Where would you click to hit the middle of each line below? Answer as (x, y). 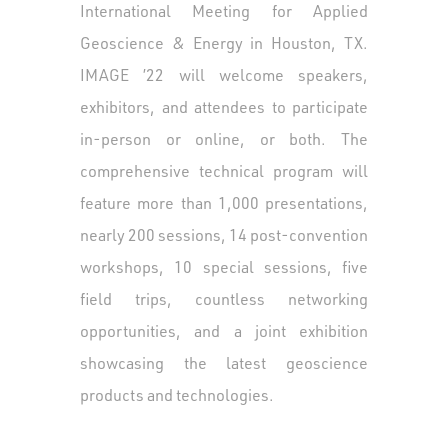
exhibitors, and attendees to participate (224, 106)
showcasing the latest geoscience (224, 362)
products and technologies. (177, 394)
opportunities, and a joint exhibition (224, 330)
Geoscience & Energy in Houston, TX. (224, 42)
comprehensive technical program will (224, 170)
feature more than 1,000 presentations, (224, 202)
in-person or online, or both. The (224, 138)
